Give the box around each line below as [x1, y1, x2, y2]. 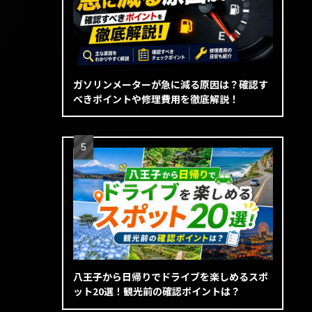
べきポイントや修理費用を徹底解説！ [72, 91, 239, 106]
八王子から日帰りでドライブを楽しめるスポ [72, 270, 268, 284]
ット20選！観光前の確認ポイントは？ [72, 284, 240, 299]
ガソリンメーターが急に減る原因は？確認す [72, 77, 268, 91]
